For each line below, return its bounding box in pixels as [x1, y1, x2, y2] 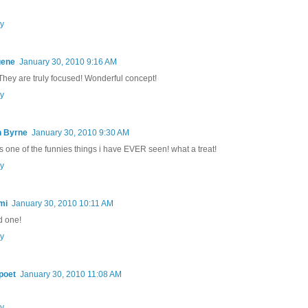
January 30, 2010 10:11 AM [12, 198, 113, 208]
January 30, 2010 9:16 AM [19, 56, 117, 67]
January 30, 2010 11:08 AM [20, 269, 122, 279]
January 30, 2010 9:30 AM [32, 127, 129, 137]
